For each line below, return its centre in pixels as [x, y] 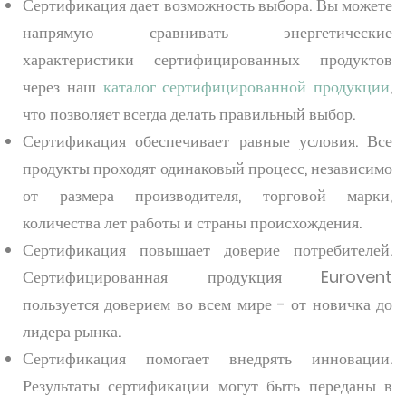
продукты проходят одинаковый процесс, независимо [208, 168]
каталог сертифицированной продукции [246, 87]
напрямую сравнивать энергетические [208, 32]
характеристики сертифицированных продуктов [208, 59]
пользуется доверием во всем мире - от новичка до [208, 304]
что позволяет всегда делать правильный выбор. [191, 114]
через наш [63, 87]
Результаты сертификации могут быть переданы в [208, 386]
